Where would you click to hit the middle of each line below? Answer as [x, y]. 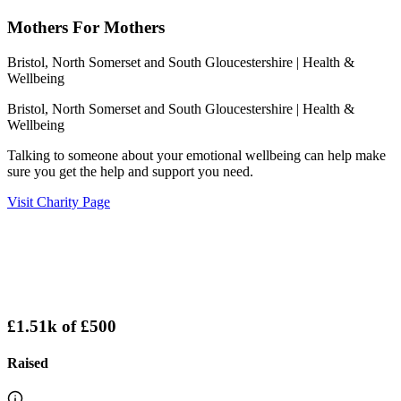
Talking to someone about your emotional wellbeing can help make [196, 155]
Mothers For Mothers [86, 28]
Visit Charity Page [59, 202]
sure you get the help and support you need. [130, 171]
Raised [28, 363]
